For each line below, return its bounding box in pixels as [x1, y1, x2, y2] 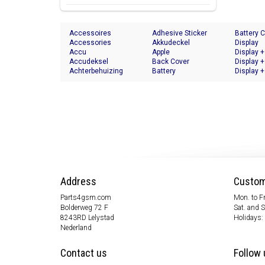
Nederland [60, 224, 92, 232]
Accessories [69, 38, 111, 47]
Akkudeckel [152, 38, 190, 47]
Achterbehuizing [69, 67, 123, 76]
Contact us [60, 247, 107, 260]
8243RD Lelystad [60, 214, 114, 222]
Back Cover [152, 57, 189, 66]
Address [60, 175, 96, 188]
